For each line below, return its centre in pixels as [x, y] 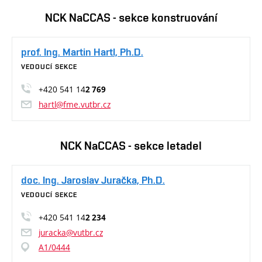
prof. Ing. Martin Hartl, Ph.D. [82, 52]
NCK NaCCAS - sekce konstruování [131, 18]
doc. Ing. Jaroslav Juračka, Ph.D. [93, 180]
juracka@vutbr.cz [71, 233]
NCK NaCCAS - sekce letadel [131, 146]
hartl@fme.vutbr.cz [75, 105]
